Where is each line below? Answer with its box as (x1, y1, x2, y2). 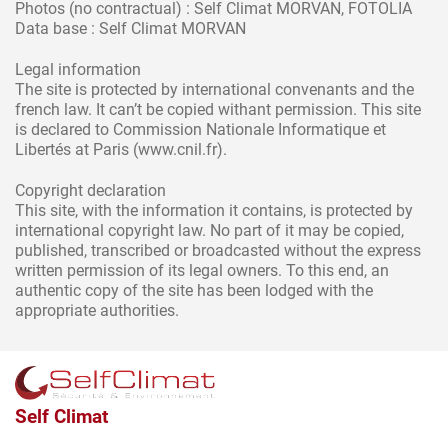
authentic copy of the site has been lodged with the (15, 280, 373, 300)
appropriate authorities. (15, 300, 179, 320)
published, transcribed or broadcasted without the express (15, 240, 421, 260)
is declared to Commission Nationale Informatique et (15, 119, 386, 139)
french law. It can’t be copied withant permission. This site (15, 99, 421, 119)
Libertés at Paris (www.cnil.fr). (15, 139, 227, 159)
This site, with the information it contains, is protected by (15, 200, 413, 220)
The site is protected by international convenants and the (15, 79, 414, 99)
